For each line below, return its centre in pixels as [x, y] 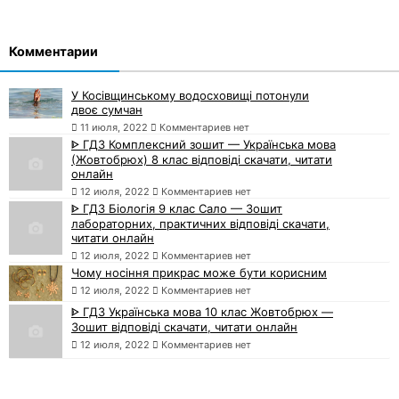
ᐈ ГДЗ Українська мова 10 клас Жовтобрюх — [202, 312]
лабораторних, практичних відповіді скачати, [200, 224]
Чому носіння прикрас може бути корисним [199, 273]
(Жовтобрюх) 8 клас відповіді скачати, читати [202, 160]
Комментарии [53, 52]
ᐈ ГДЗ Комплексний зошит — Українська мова [204, 145]
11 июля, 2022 [114, 128]
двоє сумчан [107, 110]
